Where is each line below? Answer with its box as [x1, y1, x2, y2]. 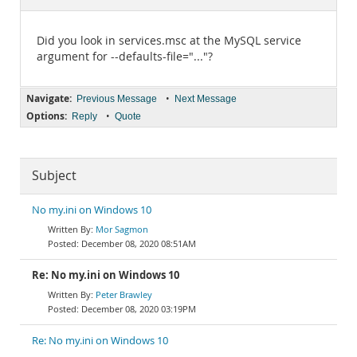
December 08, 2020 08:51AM [81, 237, 196, 249]
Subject [32, 167, 76, 184]
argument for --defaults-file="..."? [37, 49, 213, 64]
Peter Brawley [96, 288, 152, 300]
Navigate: [26, 92, 72, 105]
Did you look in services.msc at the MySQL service [37, 33, 301, 48]
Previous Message [76, 93, 157, 104]
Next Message [175, 93, 237, 104]
